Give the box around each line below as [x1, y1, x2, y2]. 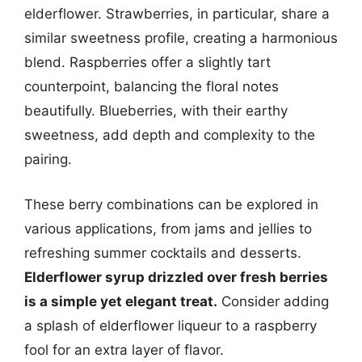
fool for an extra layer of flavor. [24, 341, 224, 358]
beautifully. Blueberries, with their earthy [24, 103, 288, 119]
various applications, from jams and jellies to [24, 220, 312, 237]
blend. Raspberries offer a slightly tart [24, 54, 271, 70]
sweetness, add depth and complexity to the [24, 127, 315, 143]
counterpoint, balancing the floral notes [24, 78, 279, 95]
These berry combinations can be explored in [24, 196, 318, 213]
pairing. [24, 151, 72, 167]
